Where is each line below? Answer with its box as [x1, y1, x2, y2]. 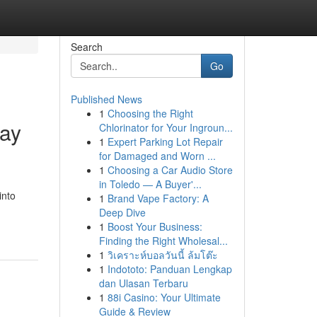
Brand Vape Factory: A [107, 191, 209, 205]
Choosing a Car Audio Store [107, 163, 233, 177]
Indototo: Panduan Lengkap [107, 262, 232, 276]
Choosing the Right [107, 106, 193, 120]
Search [70, 40, 103, 54]
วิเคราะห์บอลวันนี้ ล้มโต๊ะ [107, 248, 218, 262]
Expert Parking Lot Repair [107, 134, 223, 149]
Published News [70, 92, 142, 106]
